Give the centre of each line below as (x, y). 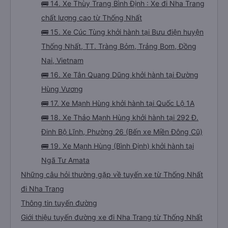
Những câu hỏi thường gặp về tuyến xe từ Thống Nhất (112, 174)
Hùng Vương (62, 89)
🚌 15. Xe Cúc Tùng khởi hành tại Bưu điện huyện (122, 32)
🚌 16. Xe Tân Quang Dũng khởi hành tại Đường (120, 75)
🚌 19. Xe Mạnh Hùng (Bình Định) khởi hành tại (118, 146)
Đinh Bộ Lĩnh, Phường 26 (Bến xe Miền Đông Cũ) (122, 132)
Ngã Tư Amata (65, 160)
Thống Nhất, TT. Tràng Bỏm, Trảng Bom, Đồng (119, 46)
